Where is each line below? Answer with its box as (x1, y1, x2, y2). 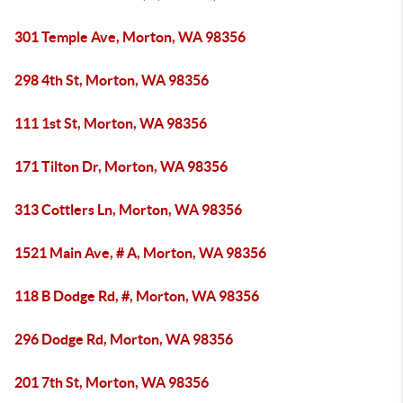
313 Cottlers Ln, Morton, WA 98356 (14, 201, 242, 218)
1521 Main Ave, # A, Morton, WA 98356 (14, 245, 266, 261)
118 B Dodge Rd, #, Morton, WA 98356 (14, 288, 259, 304)
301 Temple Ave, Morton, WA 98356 (14, 29, 246, 45)
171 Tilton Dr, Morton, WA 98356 (14, 158, 228, 175)
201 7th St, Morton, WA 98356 (14, 374, 209, 390)
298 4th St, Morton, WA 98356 (14, 72, 209, 88)
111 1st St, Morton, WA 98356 (14, 115, 207, 131)
